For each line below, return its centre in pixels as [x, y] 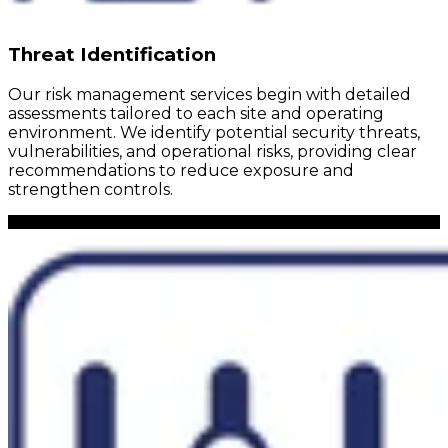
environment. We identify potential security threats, [214, 132]
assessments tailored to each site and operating [196, 113]
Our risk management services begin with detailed [209, 94]
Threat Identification [112, 54]
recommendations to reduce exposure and [181, 170]
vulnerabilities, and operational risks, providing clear [212, 151]
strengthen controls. [90, 189]
